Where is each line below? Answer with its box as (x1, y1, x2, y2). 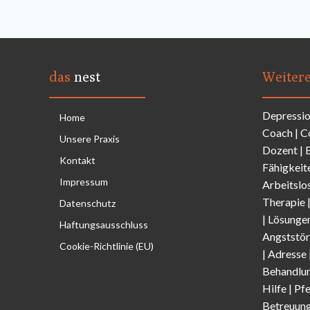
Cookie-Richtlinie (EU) (60, 240, 154, 253)
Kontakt (60, 154, 95, 167)
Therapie (262, 195, 305, 209)
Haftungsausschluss (60, 219, 148, 231)
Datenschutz (60, 197, 116, 210)
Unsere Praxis (60, 133, 120, 145)
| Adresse (262, 247, 307, 261)
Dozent (262, 143, 300, 157)
